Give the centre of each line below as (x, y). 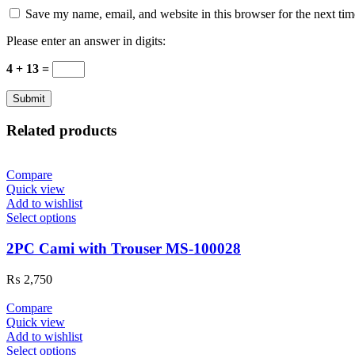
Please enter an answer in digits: (86, 40)
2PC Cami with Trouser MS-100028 (124, 248)
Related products (61, 130)
